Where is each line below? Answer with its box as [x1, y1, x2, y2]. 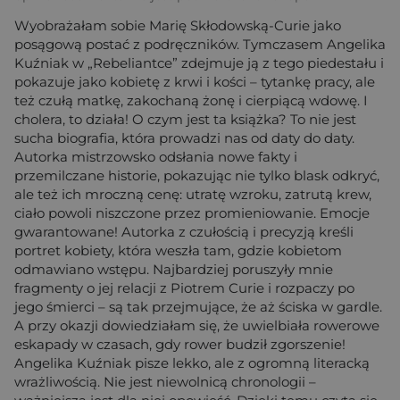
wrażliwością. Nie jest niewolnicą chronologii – [14, 372, 316, 390]
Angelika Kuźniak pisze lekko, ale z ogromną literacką [14, 354, 370, 371]
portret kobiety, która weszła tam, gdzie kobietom [14, 241, 342, 259]
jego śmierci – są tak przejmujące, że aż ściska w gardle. [14, 297, 382, 315]
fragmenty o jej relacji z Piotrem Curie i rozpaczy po [14, 279, 354, 296]
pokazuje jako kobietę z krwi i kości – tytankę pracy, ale [14, 72, 375, 90]
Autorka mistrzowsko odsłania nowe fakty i [14, 147, 297, 165]
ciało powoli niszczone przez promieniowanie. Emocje [14, 204, 370, 221]
